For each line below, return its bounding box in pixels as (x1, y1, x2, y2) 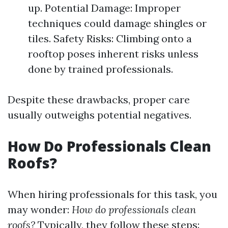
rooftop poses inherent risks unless (28, 47, 198, 60)
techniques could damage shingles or (28, 17, 207, 30)
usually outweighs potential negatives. (8, 108, 191, 121)
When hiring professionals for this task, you (8, 188, 217, 201)
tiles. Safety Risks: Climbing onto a (28, 32, 192, 45)
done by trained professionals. (28, 63, 173, 75)
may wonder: (8, 203, 72, 216)
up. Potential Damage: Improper (28, 2, 181, 14)
